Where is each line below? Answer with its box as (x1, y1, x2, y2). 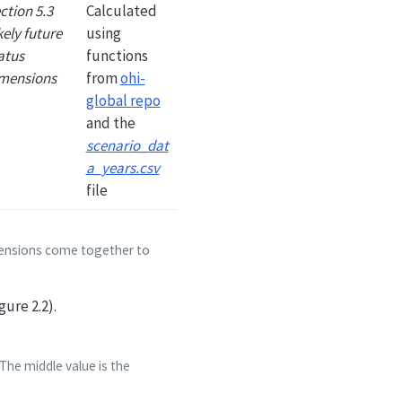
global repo (85, 90, 161, 110)
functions (85, 45, 148, 66)
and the (85, 112, 135, 133)
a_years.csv (85, 157, 160, 178)
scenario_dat (85, 135, 169, 155)
